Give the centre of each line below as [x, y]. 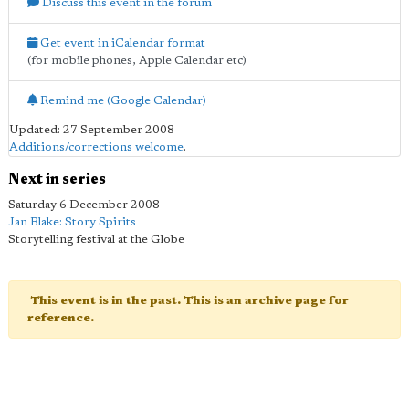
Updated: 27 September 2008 [92, 130]
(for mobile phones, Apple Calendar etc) [137, 60]
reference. [61, 318]
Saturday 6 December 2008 [84, 204]
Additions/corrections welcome [96, 147]
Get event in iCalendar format [121, 43]
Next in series [57, 179]
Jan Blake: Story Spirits [72, 222]
